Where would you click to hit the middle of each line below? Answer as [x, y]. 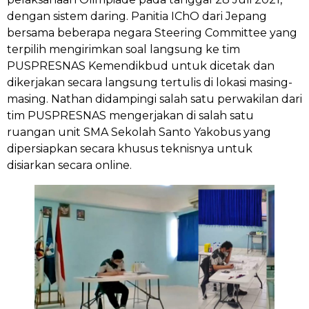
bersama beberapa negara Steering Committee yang [152, 33]
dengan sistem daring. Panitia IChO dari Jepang [137, 17]
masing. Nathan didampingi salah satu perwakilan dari [154, 99]
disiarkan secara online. [69, 166]
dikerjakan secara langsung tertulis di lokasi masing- [150, 83]
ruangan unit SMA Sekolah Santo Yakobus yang [139, 132]
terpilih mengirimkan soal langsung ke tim [123, 50]
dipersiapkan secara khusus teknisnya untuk [130, 149]
